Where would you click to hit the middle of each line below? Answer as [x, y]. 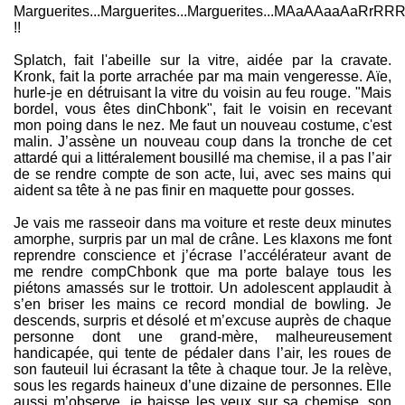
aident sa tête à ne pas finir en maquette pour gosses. [184, 191]
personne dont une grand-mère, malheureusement [202, 337]
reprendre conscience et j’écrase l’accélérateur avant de [202, 256]
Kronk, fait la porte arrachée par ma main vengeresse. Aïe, [202, 77]
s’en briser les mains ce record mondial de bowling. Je [202, 305]
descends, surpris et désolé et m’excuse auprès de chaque [202, 321]
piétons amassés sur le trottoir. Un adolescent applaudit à [202, 288]
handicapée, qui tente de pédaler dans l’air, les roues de [202, 353]
